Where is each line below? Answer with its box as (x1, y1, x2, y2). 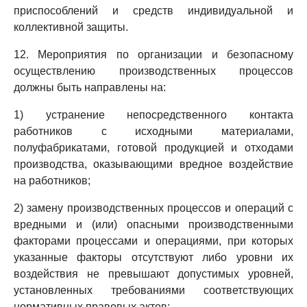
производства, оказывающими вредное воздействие (14, 158, 293, 170)
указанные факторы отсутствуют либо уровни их (14, 251, 293, 263)
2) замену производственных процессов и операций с (14, 202, 293, 214)
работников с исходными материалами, (14, 125, 293, 137)
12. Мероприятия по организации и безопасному (14, 49, 293, 60)
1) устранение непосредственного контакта (14, 109, 293, 121)
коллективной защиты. (14, 21, 128, 33)
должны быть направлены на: (14, 82, 166, 93)
